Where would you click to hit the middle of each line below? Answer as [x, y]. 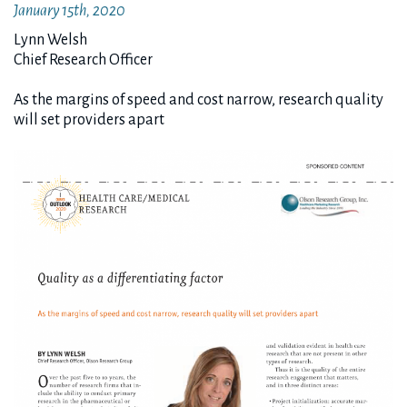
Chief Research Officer [83, 60]
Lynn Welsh [50, 40]
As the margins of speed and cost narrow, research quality [199, 100]
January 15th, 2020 [69, 11]
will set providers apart [89, 120]
